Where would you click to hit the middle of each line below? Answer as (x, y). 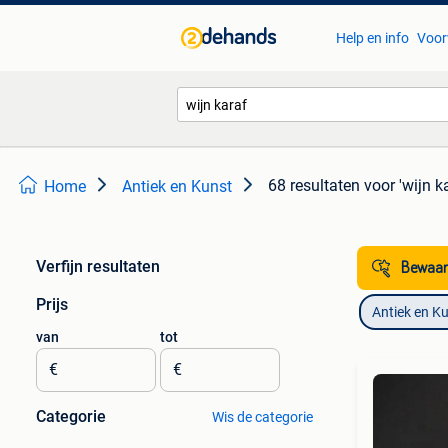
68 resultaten (314, 185)
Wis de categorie (262, 417)
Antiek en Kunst (177, 186)
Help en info (372, 38)
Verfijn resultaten (98, 266)
